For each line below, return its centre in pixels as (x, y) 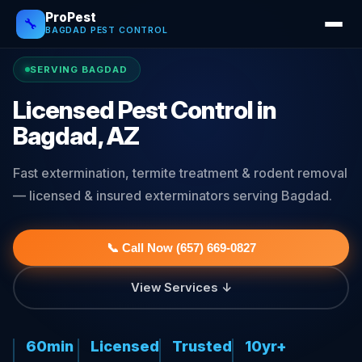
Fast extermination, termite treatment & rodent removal (180, 173)
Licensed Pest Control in (145, 110)
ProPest (71, 17)
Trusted (202, 346)
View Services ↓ (181, 287)
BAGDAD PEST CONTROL (107, 30)
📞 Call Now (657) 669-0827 (181, 248)
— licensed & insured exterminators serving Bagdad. (173, 196)
